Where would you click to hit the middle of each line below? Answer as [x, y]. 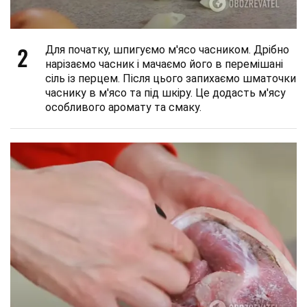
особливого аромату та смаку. [123, 107]
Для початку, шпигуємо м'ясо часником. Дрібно [167, 49]
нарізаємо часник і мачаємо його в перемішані [164, 64]
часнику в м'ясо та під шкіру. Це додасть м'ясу [165, 93]
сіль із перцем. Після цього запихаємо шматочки [171, 78]
